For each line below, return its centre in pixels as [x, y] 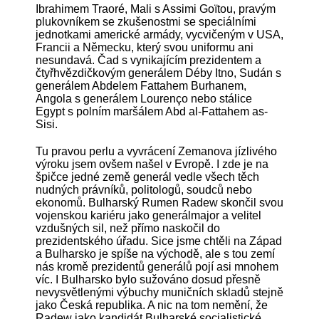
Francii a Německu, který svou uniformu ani [145, 47]
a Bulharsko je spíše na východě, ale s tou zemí [155, 253]
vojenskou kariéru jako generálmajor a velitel [148, 215]
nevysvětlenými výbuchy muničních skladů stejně [159, 292]
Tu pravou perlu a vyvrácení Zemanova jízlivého [156, 151]
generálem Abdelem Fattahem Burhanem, [141, 85]
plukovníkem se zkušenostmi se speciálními [146, 21]
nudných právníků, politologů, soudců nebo [144, 189]
